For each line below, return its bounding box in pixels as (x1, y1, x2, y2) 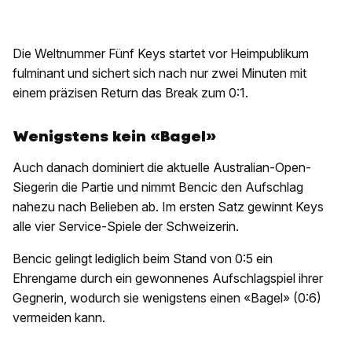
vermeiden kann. (13, 310, 105, 326)
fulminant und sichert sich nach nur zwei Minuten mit (13, 65, 306, 82)
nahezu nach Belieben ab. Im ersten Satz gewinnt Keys (13, 199, 324, 215)
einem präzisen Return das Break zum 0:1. (13, 85, 248, 101)
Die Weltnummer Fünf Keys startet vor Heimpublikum (13, 46, 309, 62)
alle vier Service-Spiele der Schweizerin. (13, 218, 239, 235)
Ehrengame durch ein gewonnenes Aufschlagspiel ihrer (13, 270, 323, 287)
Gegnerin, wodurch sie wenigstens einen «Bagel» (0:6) (13, 290, 321, 306)
